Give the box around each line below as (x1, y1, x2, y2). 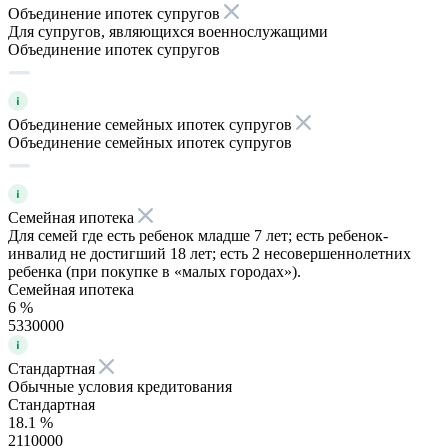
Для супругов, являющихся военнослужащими (8, 22, 328, 40)
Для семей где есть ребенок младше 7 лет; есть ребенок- (8, 226, 388, 244)
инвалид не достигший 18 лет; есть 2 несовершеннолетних (8, 244, 411, 262)
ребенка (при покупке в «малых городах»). (8, 262, 301, 280)
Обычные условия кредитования (8, 377, 232, 395)
